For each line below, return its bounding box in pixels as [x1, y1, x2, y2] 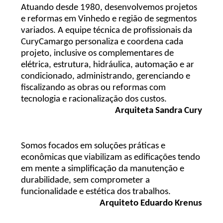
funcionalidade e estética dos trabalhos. [21, 187, 171, 197]
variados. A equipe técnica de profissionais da [21, 25, 193, 35]
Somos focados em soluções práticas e [21, 141, 166, 151]
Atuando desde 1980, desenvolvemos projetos [21, 2, 198, 12]
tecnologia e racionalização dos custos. [21, 94, 167, 104]
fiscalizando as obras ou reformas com [21, 83, 166, 93]
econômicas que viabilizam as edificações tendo [21, 152, 201, 162]
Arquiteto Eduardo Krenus [99, 198, 202, 208]
